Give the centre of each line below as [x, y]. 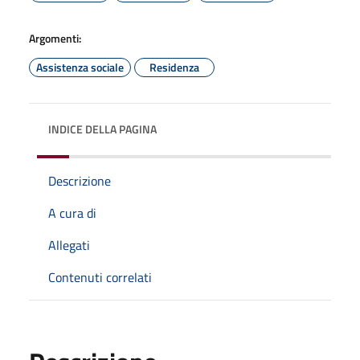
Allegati [69, 245]
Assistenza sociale [80, 67]
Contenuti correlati [100, 277]
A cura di [72, 213]
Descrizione [80, 181]
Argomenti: [55, 38]
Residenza [174, 67]
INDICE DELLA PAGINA [102, 129]
